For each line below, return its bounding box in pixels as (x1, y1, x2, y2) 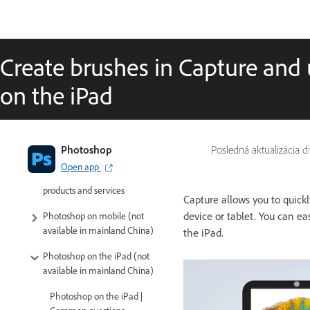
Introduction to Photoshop (43, 143, 143, 155)
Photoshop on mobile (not (43, 210, 144, 223)
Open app (61, 161, 99, 173)
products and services (43, 185, 125, 197)
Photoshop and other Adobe (43, 170, 152, 183)
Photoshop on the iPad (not (43, 250, 149, 263)
